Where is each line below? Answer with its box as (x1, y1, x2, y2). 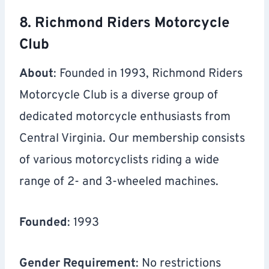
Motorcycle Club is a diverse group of (19, 88, 218, 104)
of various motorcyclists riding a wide (19, 153, 219, 169)
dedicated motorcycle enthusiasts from (19, 109, 231, 125)
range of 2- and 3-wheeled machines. (19, 174, 219, 190)
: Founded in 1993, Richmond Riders (53, 66, 243, 82)
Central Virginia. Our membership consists (19, 131, 245, 147)
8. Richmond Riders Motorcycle (19, 14, 229, 33)
